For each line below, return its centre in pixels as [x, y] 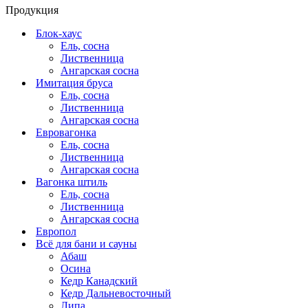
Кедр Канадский [99, 280]
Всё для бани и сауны [86, 243]
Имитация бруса [74, 82]
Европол [56, 231]
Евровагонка [66, 132]
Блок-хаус [59, 33]
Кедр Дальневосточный [116, 293]
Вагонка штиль [71, 181]
